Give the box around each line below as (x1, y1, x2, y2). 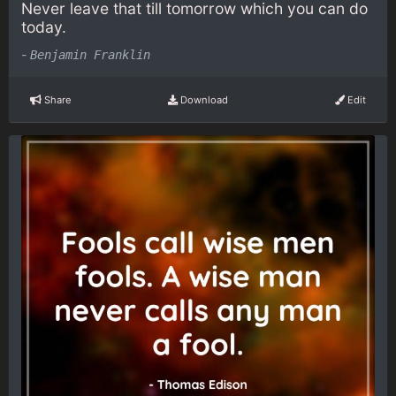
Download (177, 93, 228, 106)
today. (21, 17, 66, 36)
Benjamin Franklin (30, 48, 150, 63)
